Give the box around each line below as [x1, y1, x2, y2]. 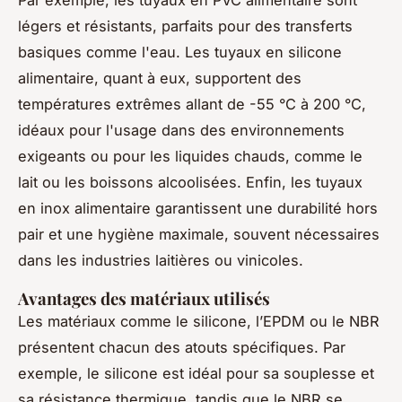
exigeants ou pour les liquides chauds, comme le [18, 146, 363, 165]
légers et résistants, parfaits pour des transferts [18, 16, 353, 35]
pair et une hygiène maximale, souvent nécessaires [18, 224, 380, 243]
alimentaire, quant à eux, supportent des [18, 68, 301, 87]
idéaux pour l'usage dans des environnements [18, 120, 345, 139]
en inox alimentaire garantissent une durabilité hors [18, 198, 378, 217]
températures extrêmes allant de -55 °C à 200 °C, [18, 94, 366, 113]
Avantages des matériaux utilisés [18, 286, 270, 310]
